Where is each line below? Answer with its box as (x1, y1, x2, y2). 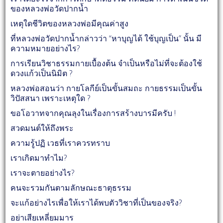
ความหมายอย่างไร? (10, 43, 80, 54)
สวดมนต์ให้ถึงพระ (10, 122, 74, 134)
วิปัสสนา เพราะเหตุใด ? (10, 93, 91, 104)
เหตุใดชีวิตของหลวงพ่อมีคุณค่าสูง (10, 18, 129, 29)
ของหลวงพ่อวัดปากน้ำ (10, 3, 89, 14)
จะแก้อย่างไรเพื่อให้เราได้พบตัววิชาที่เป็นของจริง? (10, 197, 182, 209)
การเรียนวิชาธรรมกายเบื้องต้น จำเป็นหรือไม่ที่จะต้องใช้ (10, 58, 203, 69)
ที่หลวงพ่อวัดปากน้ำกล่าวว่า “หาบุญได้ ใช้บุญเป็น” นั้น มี (10, 33, 202, 44)
